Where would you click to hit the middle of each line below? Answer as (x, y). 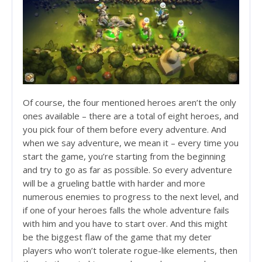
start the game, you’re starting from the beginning (124, 156)
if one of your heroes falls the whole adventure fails (126, 210)
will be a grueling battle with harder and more (114, 183)
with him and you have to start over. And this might (125, 224)
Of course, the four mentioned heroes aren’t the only (130, 103)
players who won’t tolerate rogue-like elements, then (130, 251)
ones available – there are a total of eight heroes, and (131, 116)
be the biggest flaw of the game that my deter (117, 237)
